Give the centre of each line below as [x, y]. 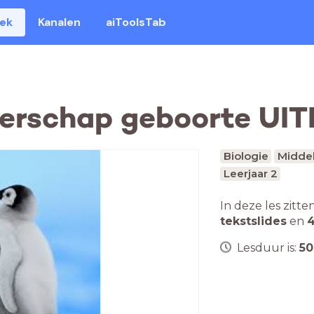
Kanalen [60, 22]
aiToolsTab [136, 22]
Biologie [246, 156]
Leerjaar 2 [250, 173]
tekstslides [253, 221]
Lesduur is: [268, 248]
